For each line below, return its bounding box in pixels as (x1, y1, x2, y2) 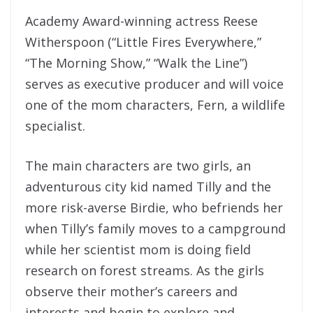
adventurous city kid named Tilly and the (25, 178, 271, 196)
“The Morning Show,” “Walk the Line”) (25, 54, 247, 72)
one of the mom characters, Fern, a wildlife (25, 96, 285, 114)
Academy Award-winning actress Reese (25, 13, 258, 30)
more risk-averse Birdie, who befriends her (25, 199, 283, 217)
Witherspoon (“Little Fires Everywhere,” (25, 34, 261, 51)
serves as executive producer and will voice (25, 75, 284, 93)
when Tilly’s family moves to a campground (25, 220, 286, 238)
